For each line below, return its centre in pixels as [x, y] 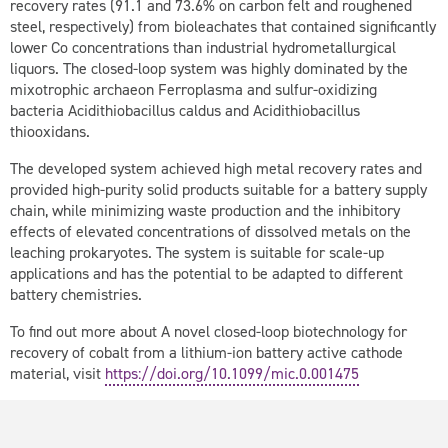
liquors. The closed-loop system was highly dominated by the [209, 69]
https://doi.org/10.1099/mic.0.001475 [232, 374]
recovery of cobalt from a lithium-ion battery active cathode [206, 353]
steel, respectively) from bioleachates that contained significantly [223, 27]
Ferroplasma [200, 90]
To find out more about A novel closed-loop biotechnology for [208, 332]
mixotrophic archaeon [84, 90]
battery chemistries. [76, 295]
